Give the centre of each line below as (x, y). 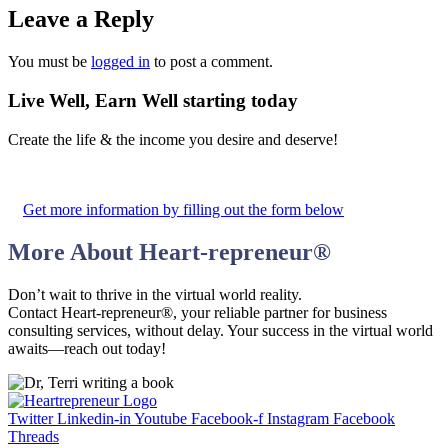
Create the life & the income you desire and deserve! (173, 139)
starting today (240, 101)
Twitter (30, 418)
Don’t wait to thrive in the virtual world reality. (155, 294)
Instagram (298, 418)
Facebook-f (227, 418)
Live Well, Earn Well (95, 101)
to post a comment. (211, 62)
